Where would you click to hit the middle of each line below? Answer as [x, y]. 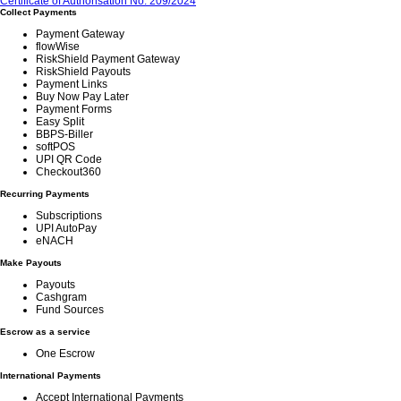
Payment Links [72, 84]
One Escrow [65, 354]
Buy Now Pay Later [82, 97]
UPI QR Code [69, 159]
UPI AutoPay [66, 228]
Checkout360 [68, 172]
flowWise [58, 47]
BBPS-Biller [64, 134]
